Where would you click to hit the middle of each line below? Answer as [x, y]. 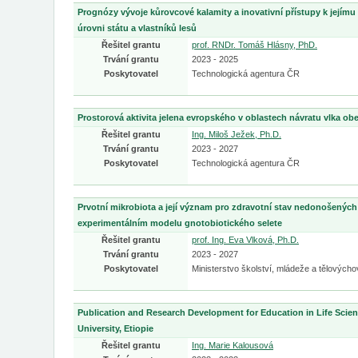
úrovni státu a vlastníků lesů [137, 28]
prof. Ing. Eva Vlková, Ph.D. [245, 240]
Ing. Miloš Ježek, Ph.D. [237, 134]
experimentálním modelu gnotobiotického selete [180, 223]
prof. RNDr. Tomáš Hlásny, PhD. [255, 45]
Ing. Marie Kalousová [233, 345]
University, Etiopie [115, 328]
